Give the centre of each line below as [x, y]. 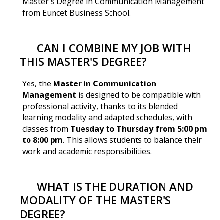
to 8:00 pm [42, 140]
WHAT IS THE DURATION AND [115, 186]
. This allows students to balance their [132, 140]
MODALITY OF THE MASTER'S [95, 200]
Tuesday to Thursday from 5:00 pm [138, 128]
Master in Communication [104, 83]
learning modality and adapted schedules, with [107, 117]
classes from [46, 128]
